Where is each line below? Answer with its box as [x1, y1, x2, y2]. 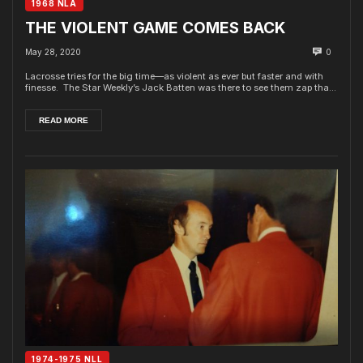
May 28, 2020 [25, 47, 81, 58]
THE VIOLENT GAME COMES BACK [25, 19, 285, 38]
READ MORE [39, 116, 88, 126]
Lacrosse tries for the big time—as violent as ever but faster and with [25, 70, 323, 83]
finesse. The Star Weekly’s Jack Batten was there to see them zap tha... [25, 82, 336, 94]
